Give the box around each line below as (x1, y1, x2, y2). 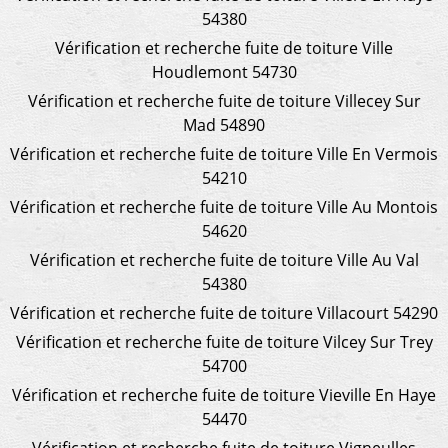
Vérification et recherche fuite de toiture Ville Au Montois (10, 195, 438, 218)
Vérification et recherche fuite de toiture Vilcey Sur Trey (15, 330, 433, 353)
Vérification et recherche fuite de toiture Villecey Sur (27, 89, 421, 112)
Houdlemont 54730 (151, 60, 297, 83)
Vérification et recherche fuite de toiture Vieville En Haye (12, 383, 436, 406)
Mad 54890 (183, 113, 265, 136)
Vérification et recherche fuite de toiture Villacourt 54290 (10, 301, 438, 324)
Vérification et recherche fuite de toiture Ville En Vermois (10, 142, 438, 165)
